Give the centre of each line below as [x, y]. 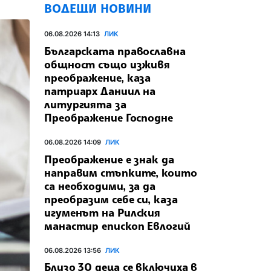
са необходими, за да [100, 185]
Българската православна [115, 51]
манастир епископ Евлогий [117, 225]
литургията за [85, 104]
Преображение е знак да [109, 159]
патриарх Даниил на [100, 90]
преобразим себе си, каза [111, 199]
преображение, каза [98, 77]
